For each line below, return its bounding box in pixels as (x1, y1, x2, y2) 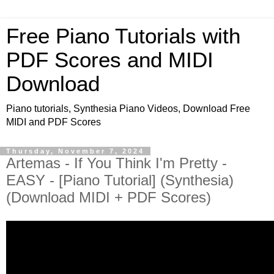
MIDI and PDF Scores (6, 117, 101, 127)
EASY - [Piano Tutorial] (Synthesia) (6, 172, 234, 188)
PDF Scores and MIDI (6, 48, 213, 72)
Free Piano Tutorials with (6, 24, 240, 48)
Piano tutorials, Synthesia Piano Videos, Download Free (6, 103, 250, 114)
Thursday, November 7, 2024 (6, 147, 144, 155)
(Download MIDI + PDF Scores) (6, 189, 211, 206)
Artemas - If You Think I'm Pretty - (6, 155, 227, 171)
